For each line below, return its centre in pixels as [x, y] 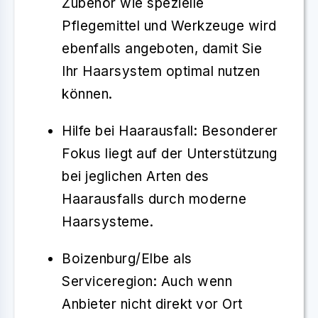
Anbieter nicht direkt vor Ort [152, 304]
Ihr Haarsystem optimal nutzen [161, 71]
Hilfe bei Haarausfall [128, 131]
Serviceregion [108, 281]
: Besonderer [236, 131]
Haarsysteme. [108, 221]
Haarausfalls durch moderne [154, 199]
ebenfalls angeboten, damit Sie [162, 48]
